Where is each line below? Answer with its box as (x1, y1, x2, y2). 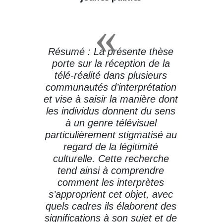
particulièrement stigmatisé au (45, 129, 177, 140)
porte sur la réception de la (52, 58, 170, 69)
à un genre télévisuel (65, 117, 157, 128)
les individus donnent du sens (46, 106, 176, 116)
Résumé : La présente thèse (48, 46, 174, 57)
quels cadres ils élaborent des (45, 201, 176, 212)
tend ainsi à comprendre (57, 165, 165, 176)
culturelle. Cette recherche (53, 153, 169, 164)
